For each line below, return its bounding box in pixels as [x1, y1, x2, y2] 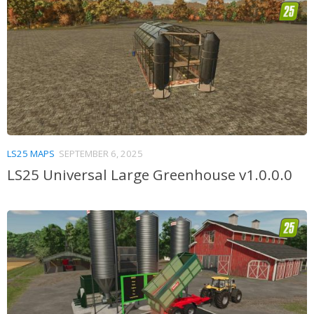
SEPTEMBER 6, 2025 [59, 146, 143, 160]
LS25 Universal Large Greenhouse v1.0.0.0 [7, 164, 292, 184]
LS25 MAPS [7, 146, 55, 160]
